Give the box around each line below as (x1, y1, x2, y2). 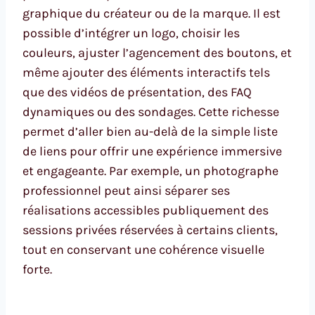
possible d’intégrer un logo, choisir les (22, 25, 240, 41)
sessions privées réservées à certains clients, (22, 222, 278, 238)
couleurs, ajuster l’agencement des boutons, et (22, 45, 292, 61)
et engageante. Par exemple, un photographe (22, 163, 278, 179)
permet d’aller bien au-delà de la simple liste (22, 124, 278, 140)
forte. (22, 262, 52, 278)
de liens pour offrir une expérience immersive (22, 143, 282, 160)
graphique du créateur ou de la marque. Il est (22, 6, 281, 22)
